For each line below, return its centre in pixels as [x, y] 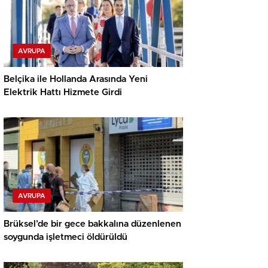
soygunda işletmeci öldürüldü [66, 237]
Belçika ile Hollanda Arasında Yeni [76, 80]
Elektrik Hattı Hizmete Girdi [63, 93]
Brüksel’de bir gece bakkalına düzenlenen [92, 224]
